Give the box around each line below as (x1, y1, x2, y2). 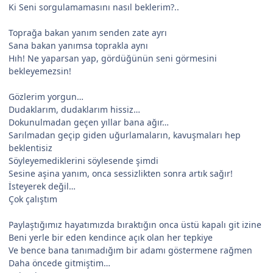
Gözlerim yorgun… (9, 90, 83, 102)
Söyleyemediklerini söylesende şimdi (9, 154, 158, 166)
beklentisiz (9, 141, 52, 154)
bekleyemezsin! (9, 65, 71, 77)
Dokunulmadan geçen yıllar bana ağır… (9, 116, 169, 128)
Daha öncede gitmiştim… (9, 257, 110, 269)
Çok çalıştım (9, 193, 57, 205)
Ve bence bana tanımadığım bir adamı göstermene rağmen (9, 244, 252, 256)
